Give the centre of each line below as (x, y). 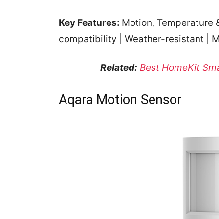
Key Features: (90, 23)
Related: (119, 68)
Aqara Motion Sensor (120, 100)
